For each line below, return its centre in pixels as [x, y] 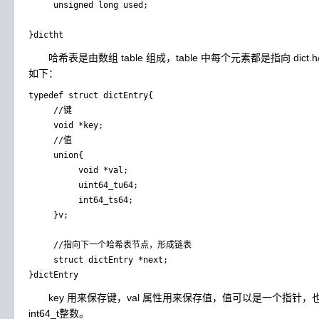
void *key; [66, 125]
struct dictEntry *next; [98, 260]
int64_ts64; [81, 200]
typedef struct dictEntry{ [91, 95]
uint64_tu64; [83, 185]
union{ [56, 155]
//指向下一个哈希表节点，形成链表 [110, 245]
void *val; [78, 170]
